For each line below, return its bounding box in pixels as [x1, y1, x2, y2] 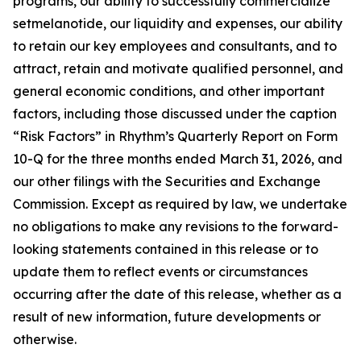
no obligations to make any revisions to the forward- [13, 218, 338, 234]
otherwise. [13, 331, 77, 347]
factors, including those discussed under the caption [13, 106, 337, 122]
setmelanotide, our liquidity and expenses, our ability [13, 15, 342, 31]
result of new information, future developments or [13, 309, 321, 325]
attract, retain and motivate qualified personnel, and [13, 60, 343, 77]
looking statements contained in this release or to [13, 241, 318, 257]
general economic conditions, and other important [13, 83, 325, 99]
